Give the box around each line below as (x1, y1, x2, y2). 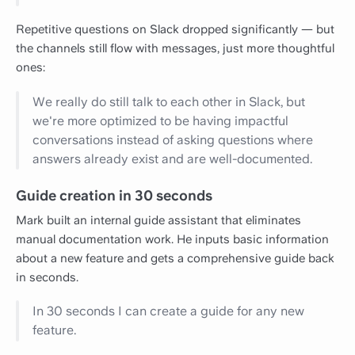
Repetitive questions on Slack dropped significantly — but (16, 22, 334, 37)
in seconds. (16, 269, 78, 284)
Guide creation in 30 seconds (16, 187, 212, 204)
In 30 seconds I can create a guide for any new (32, 303, 305, 319)
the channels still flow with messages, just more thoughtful (16, 41, 334, 56)
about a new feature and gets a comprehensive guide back (16, 250, 334, 265)
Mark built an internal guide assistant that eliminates (16, 212, 301, 227)
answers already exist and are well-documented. (32, 151, 313, 166)
